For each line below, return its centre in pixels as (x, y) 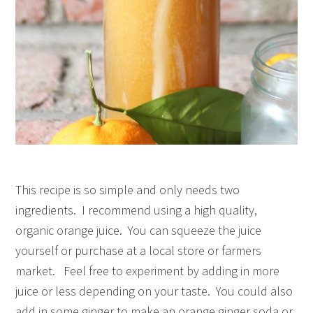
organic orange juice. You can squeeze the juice (139, 231)
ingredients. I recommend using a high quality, (137, 210)
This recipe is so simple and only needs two (128, 190)
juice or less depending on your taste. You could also (154, 291)
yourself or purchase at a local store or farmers (139, 251)
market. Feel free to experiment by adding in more (148, 271)
